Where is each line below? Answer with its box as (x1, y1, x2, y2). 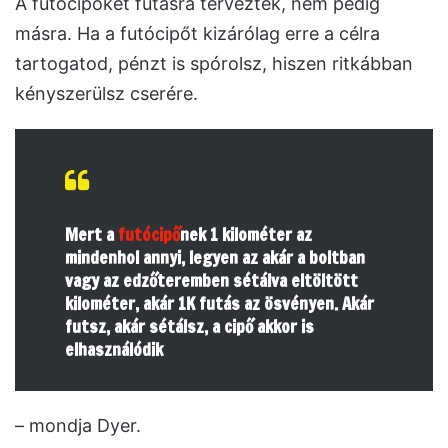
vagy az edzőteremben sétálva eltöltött (65, 267, 358, 293)
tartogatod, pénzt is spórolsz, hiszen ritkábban (15, 52, 413, 74)
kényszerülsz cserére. (15, 82, 198, 104)
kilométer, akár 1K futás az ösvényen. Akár (65, 290, 374, 316)
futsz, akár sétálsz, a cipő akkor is (65, 313, 314, 339)
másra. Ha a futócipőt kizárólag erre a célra (15, 22, 380, 44)
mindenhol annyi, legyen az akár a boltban (65, 244, 365, 270)
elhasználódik (65, 336, 163, 362)
